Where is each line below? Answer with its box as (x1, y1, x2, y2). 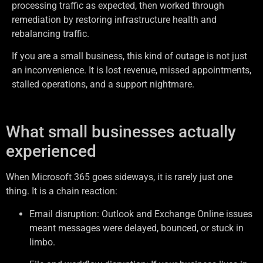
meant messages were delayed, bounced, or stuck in (29, 222, 244, 234)
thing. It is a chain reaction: (6, 186, 117, 197)
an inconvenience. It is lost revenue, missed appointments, (12, 64, 251, 76)
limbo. (29, 236, 55, 248)
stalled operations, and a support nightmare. (12, 78, 194, 90)
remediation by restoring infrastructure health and (12, 14, 217, 25)
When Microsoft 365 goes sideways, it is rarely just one (6, 171, 232, 183)
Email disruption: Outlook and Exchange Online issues (29, 208, 252, 220)
